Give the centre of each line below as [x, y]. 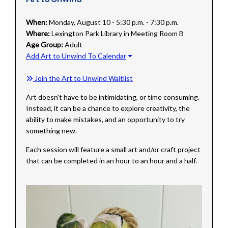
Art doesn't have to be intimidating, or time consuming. [112, 97]
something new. [51, 131]
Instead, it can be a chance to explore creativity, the [108, 108]
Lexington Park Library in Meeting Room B [117, 34]
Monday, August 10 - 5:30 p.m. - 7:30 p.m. [113, 22]
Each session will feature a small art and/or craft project [113, 150]
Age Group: [44, 45]
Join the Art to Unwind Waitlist [83, 78]
